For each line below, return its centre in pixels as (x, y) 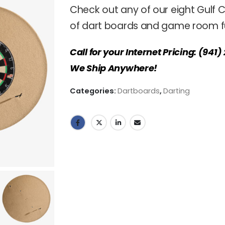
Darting (177, 91)
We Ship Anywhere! (114, 68)
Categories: (94, 91)
